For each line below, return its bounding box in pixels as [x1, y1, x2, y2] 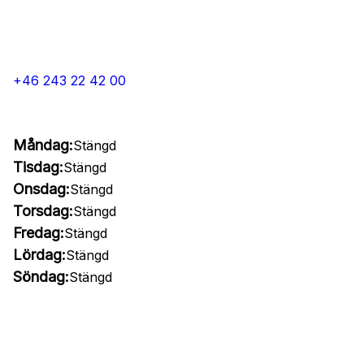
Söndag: [13, 268, 69, 285]
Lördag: [13, 246, 66, 263]
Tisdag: [13, 158, 63, 175]
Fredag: [13, 224, 64, 241]
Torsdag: [13, 202, 73, 219]
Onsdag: [13, 180, 70, 197]
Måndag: [13, 136, 73, 154]
